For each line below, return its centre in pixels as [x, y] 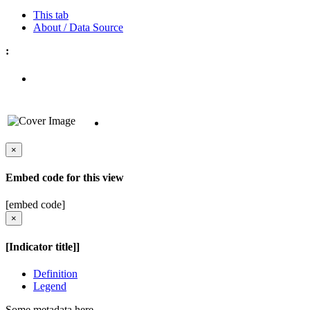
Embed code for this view [65, 178]
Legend [50, 286]
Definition [55, 273]
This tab [51, 15]
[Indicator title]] [43, 246]
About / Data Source [78, 28]
